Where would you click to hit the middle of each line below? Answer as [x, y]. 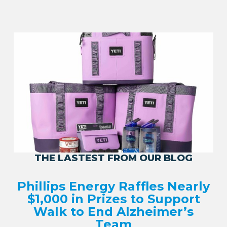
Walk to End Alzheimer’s [113, 211]
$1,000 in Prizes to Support [113, 199]
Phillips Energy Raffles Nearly [113, 186]
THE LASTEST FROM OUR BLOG [113, 158]
